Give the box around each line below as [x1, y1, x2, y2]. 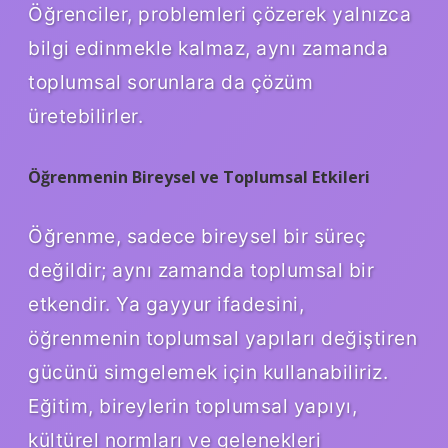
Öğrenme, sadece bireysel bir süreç [28, 224, 366, 249]
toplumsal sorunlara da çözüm [28, 70, 313, 95]
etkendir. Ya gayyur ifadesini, [28, 292, 304, 317]
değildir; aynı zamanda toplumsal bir [28, 258, 374, 283]
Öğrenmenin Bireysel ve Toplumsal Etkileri [28, 166, 370, 189]
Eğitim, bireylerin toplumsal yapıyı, [28, 394, 357, 419]
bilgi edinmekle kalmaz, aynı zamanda [28, 36, 388, 61]
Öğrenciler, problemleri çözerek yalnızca [28, 2, 411, 27]
